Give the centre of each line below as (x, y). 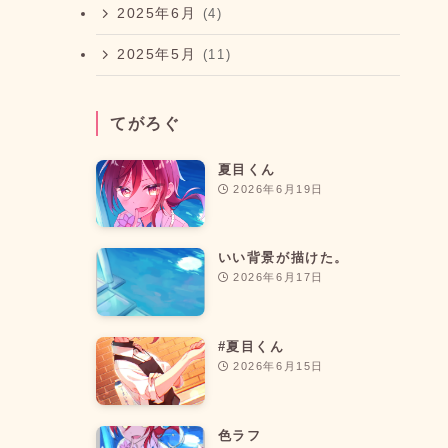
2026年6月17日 (278, 277)
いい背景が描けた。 (283, 258)
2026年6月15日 (278, 366)
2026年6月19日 (278, 188)
